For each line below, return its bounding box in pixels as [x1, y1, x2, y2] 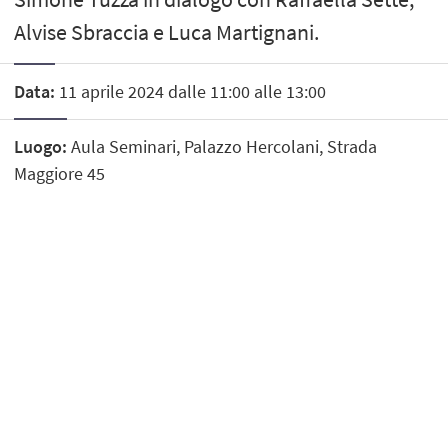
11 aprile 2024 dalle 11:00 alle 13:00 [55, 79, 327, 103]
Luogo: [14, 134, 68, 158]
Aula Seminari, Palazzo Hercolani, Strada [67, 134, 378, 158]
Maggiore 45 [14, 161, 106, 185]
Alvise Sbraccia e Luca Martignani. [14, 18, 320, 47]
